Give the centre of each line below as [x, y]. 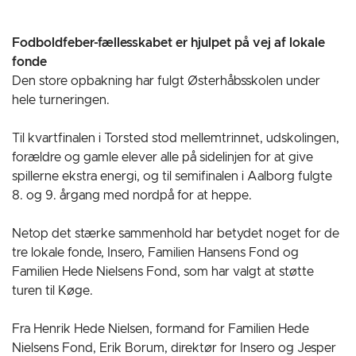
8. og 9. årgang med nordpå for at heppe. [132, 195]
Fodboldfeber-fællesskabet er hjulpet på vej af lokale [168, 43]
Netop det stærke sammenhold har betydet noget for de [176, 234]
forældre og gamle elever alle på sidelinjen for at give [163, 157]
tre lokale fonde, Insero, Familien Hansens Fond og [155, 253]
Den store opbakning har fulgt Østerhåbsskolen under [166, 81]
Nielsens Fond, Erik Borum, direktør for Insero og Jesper [174, 348]
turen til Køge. [52, 291]
